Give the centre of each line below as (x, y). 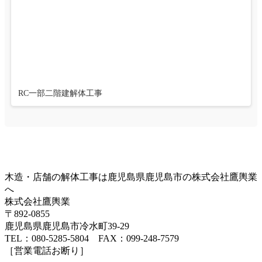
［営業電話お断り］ (47, 251)
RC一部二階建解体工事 (60, 94)
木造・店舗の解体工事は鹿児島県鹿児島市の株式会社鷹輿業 (131, 177)
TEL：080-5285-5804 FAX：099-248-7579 (92, 239)
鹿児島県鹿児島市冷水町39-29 (67, 226)
